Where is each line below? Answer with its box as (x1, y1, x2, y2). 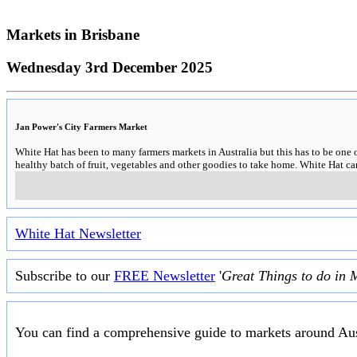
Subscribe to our (15, 268, 114, 284)
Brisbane (81, 25, 139, 43)
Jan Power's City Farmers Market (15, 122, 147, 132)
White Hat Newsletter (15, 226, 141, 242)
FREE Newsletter (114, 268, 215, 284)
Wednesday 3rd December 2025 (6, 58, 213, 76)
